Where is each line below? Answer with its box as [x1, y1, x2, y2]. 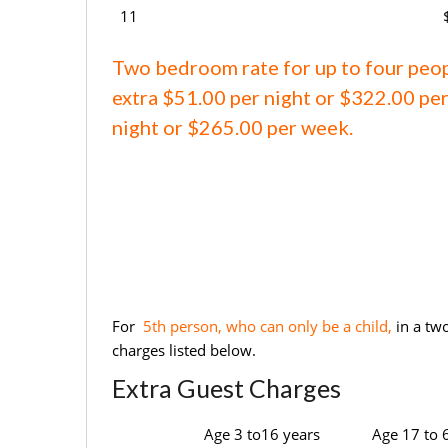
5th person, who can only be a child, [139, 316, 392, 337]
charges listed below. [112, 340, 256, 361]
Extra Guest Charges [112, 373, 341, 404]
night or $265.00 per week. [112, 115, 353, 140]
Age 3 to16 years [204, 424, 320, 445]
